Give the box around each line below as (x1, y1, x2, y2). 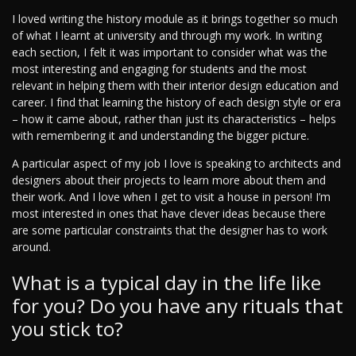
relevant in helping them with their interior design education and (12, 78, 339, 94)
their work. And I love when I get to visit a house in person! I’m (12, 189, 331, 205)
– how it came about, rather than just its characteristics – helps (12, 111, 336, 127)
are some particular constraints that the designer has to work (12, 222, 327, 238)
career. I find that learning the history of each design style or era (12, 95, 341, 110)
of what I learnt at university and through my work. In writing (12, 28, 322, 44)
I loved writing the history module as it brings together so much (12, 11, 338, 27)
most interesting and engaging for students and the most (12, 61, 307, 77)
